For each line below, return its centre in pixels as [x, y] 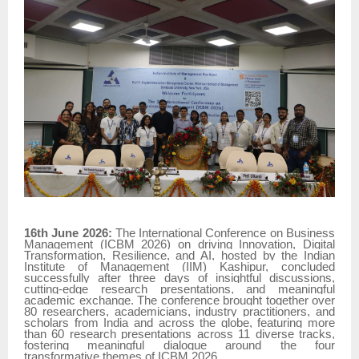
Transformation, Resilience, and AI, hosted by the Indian [179, 256]
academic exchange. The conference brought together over [179, 301]
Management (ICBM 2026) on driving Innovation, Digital [179, 245]
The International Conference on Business [224, 234]
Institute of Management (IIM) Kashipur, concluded [179, 267]
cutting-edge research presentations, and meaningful [179, 290]
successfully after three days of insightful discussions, [179, 278]
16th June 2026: [68, 234]
